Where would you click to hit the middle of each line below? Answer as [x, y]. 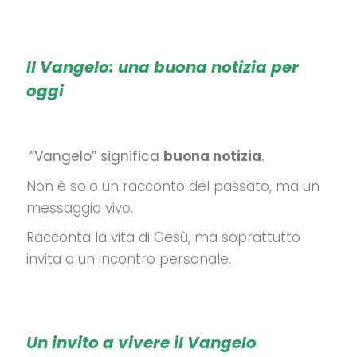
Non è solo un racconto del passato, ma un [173, 186]
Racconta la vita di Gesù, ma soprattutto [163, 237]
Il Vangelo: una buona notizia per [163, 67]
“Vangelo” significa [96, 156]
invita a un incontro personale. [129, 259]
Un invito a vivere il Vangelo [141, 343]
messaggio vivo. [80, 208]
